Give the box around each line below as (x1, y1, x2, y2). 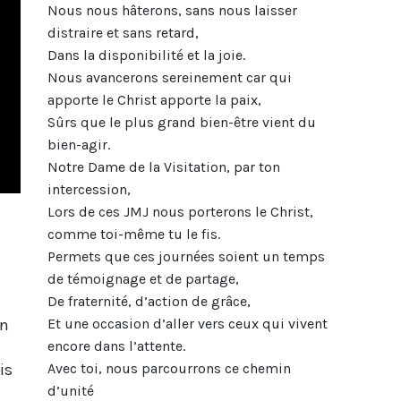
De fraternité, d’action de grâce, (47, 292, 251, 310)
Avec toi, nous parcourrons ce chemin (47, 359, 291, 377)
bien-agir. (47, 135, 110, 153)
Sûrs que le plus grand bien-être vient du (47, 113, 316, 131)
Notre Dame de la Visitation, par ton (47, 158, 280, 175)
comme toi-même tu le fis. (47, 225, 220, 243)
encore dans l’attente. (47, 337, 185, 354)
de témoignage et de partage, (47, 269, 239, 287)
